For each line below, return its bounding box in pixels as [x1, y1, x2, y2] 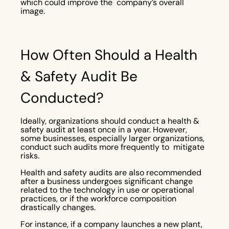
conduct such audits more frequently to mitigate [20, 142, 204, 152]
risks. [20, 150, 41, 161]
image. [20, 6, 47, 16]
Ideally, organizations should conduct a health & [20, 116, 199, 126]
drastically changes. [20, 202, 98, 212]
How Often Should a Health [20, 45, 197, 63]
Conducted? [20, 88, 104, 106]
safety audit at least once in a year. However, [20, 124, 187, 134]
